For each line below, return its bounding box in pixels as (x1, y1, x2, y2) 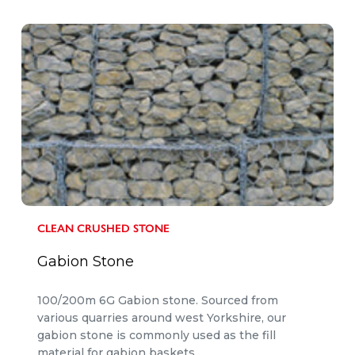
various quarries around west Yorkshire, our (36, 311, 286, 326)
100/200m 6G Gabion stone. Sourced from (36, 293, 278, 308)
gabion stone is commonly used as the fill (36, 328, 276, 343)
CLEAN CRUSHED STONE (36, 221, 170, 235)
